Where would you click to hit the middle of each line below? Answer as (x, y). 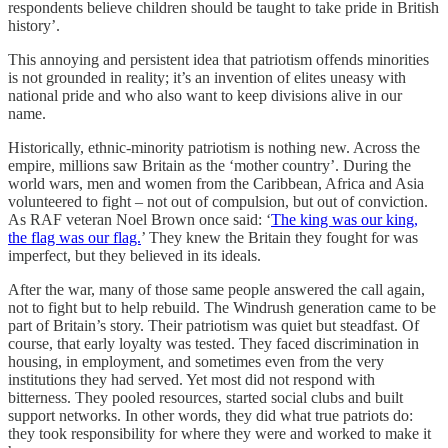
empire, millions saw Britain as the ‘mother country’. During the (209, 165)
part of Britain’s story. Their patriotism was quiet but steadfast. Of (213, 325)
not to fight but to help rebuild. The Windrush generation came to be (222, 307)
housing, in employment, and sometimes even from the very (196, 361)
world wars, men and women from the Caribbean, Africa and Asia (216, 183)
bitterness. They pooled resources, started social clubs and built (205, 397)
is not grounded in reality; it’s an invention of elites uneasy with (207, 77)
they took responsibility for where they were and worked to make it (219, 433)
